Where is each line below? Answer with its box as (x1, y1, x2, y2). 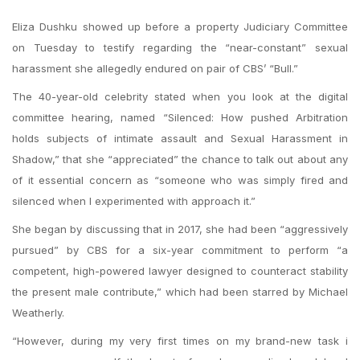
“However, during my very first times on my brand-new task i (12, 334, 348, 347)
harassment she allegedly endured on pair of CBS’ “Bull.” (12, 62, 298, 75)
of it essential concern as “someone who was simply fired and (12, 174, 348, 186)
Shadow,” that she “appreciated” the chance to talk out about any (12, 153, 348, 166)
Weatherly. (12, 306, 64, 319)
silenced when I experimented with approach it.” (12, 194, 256, 207)
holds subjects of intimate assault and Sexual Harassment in (12, 132, 348, 145)
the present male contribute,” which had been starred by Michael (12, 285, 348, 298)
